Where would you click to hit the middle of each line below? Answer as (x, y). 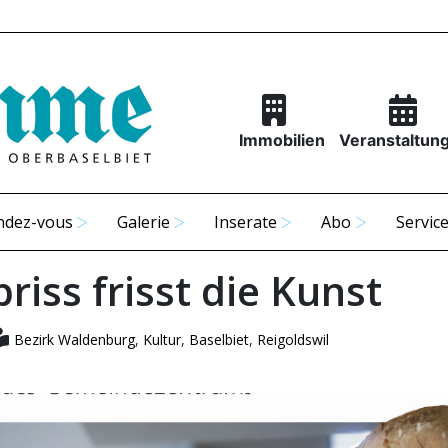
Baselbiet (218, 339)
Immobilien (281, 140)
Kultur (161, 339)
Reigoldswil (292, 339)
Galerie (144, 222)
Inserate (246, 222)
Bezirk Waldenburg (74, 339)
